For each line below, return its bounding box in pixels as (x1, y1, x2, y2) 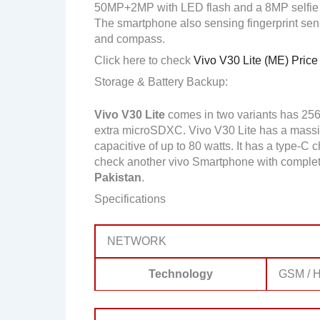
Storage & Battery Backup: (94, 76, 228, 88)
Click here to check (94, 54, 191, 66)
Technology (149, 268, 213, 280)
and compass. (94, 33, 165, 45)
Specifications (94, 193, 166, 205)
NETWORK (107, 235, 166, 247)
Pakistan (94, 171, 141, 184)
